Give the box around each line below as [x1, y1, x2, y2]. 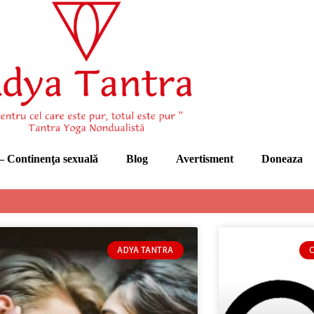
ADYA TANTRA [117, 245, 174, 255]
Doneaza [261, 152, 303, 165]
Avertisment [175, 152, 233, 165]
